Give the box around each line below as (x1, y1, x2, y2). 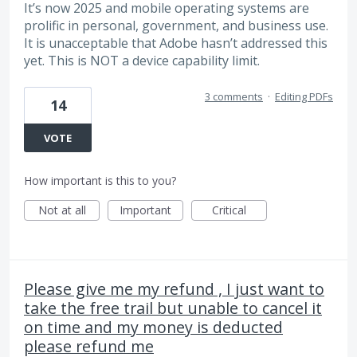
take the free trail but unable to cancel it (24, 297, 322, 320)
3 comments (205, 89, 263, 104)
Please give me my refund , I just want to (24, 278, 324, 300)
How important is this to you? (24, 173, 176, 189)
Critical (212, 202, 246, 218)
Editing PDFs (275, 89, 333, 104)
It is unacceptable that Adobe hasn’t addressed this (24, 33, 328, 52)
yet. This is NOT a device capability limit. (24, 51, 260, 69)
